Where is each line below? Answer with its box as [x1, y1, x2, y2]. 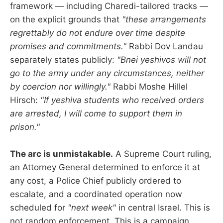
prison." [10, 122, 40, 132]
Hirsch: [10, 95, 40, 106]
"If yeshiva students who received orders [40, 95, 204, 106]
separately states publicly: [10, 55, 117, 65]
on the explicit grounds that [10, 14, 122, 25]
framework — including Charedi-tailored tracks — [10, 1, 208, 11]
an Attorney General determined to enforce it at [10, 162, 200, 173]
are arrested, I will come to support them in [10, 109, 182, 119]
